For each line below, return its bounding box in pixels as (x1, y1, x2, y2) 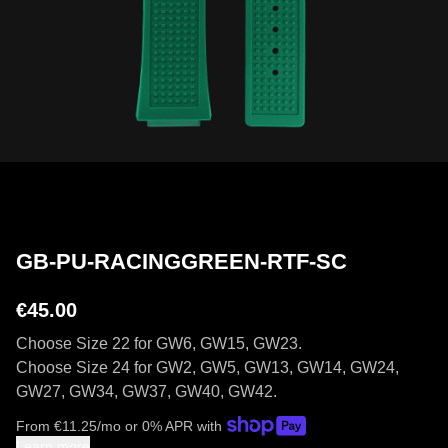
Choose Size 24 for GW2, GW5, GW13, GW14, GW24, (16, 359, 399, 376)
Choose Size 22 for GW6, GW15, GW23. (16, 335, 302, 352)
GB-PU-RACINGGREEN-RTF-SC (16, 249, 347, 274)
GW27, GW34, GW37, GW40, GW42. (16, 383, 277, 400)
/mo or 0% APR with (97, 418, 222, 434)
